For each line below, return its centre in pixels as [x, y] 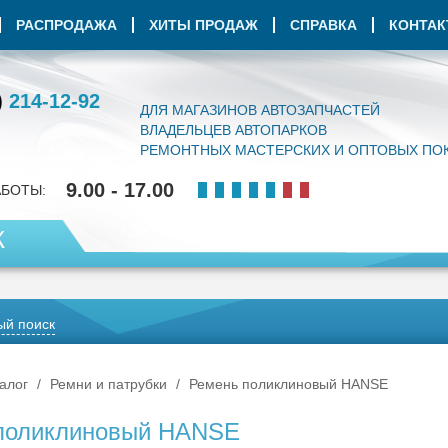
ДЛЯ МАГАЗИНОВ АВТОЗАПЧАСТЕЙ [260, 110]
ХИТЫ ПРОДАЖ [203, 25]
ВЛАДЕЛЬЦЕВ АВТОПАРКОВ [233, 130]
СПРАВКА [323, 25]
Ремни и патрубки [108, 384]
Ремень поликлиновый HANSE [288, 384]
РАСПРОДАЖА [66, 25]
